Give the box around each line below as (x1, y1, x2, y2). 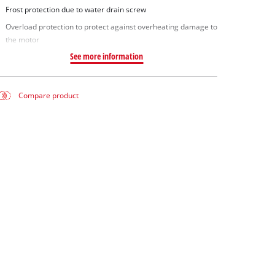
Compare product (18, 91, 79, 101)
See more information (70, 50, 144, 62)
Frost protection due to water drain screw (5, 4, 146, 14)
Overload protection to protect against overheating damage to (5, 21, 217, 31)
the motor (5, 34, 39, 44)
